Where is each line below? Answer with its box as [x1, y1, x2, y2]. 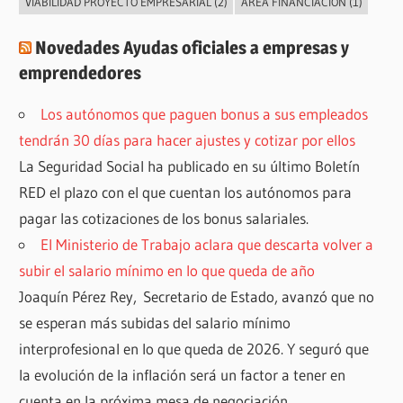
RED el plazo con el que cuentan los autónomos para [19, 183, 353, 201]
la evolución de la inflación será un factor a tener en [19, 365, 346, 384]
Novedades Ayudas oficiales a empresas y [35, 37, 350, 58]
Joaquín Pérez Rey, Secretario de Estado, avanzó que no [19, 287, 375, 306]
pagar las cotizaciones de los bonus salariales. [19, 209, 309, 228]
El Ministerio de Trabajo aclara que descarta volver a [40, 235, 374, 254]
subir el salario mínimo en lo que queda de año [19, 261, 316, 280]
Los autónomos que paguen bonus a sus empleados [40, 104, 369, 123]
